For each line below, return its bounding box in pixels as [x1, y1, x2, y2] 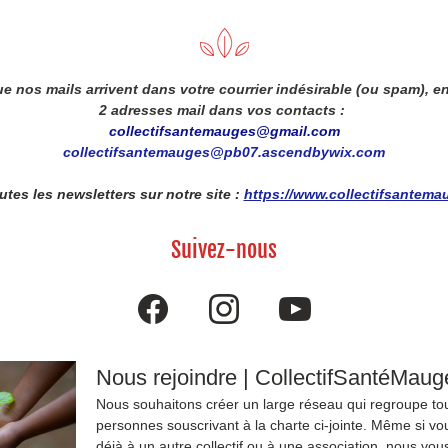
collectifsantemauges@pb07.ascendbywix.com [63, 144, 385, 160]
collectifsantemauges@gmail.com [108, 123, 340, 139]
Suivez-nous [171, 236, 277, 263]
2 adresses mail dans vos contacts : [99, 102, 349, 118]
